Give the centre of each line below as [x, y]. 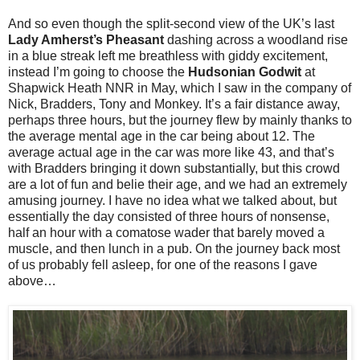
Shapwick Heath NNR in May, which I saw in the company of [180, 88]
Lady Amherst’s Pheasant [86, 40]
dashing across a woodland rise [256, 40]
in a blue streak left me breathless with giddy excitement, [168, 56]
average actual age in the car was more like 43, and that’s [171, 153]
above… [32, 281]
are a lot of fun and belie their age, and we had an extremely [178, 185]
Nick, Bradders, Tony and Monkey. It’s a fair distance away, [174, 104]
